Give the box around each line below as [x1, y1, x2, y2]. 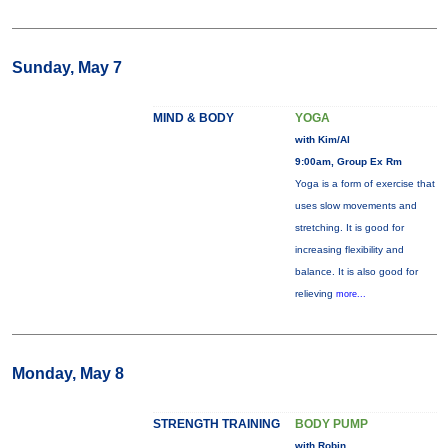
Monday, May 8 [11, 365, 124, 382]
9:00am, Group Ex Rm [294, 156, 402, 167]
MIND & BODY [152, 111, 234, 125]
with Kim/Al [294, 134, 350, 145]
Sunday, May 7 [11, 59, 122, 76]
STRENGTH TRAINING [152, 417, 280, 431]
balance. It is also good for [294, 266, 418, 277]
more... [335, 289, 366, 299]
